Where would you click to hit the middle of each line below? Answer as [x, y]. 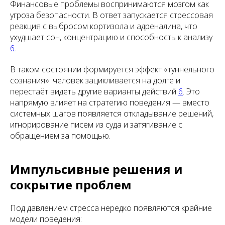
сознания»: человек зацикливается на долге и [95, 81]
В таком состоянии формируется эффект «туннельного [112, 70]
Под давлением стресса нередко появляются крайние [111, 208]
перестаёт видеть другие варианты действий [94, 92]
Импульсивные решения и [96, 169]
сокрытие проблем [71, 185]
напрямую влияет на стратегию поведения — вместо [110, 103]
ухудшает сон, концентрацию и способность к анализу [111, 37]
